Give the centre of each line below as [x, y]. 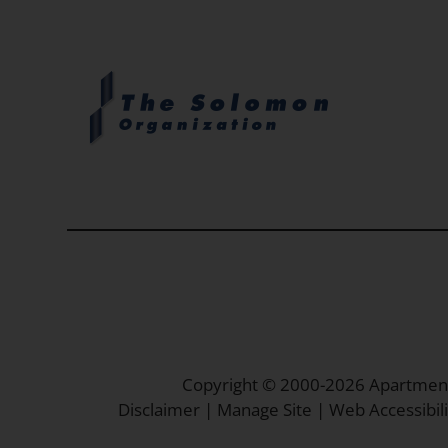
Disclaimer [158, 410]
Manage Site [264, 410]
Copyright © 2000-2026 [275, 385]
